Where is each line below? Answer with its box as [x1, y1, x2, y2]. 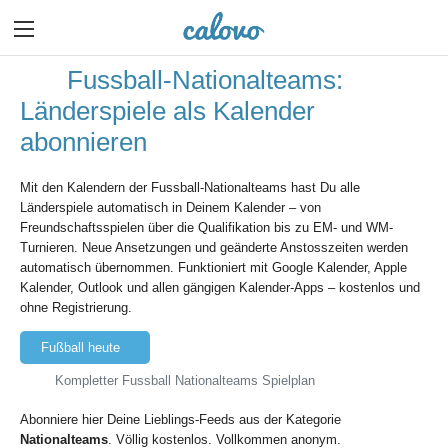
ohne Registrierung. [20, 299, 132, 315]
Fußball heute [40, 339, 120, 355]
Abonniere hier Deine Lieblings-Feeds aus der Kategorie [20, 411, 341, 427]
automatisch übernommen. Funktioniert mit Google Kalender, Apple [20, 259, 407, 275]
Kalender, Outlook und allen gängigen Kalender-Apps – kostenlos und [20, 279, 420, 295]
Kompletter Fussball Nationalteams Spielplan [51, 372, 316, 388]
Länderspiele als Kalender [20, 96, 315, 126]
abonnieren [20, 127, 147, 157]
